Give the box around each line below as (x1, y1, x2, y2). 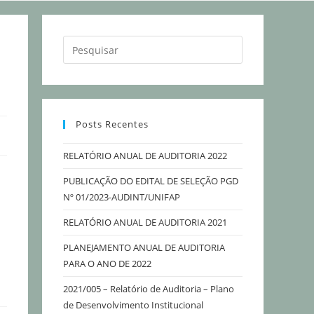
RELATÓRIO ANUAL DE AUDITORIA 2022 (63, 149, 227, 163)
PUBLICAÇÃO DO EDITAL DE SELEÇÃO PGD (63, 175, 238, 188)
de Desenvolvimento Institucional (63, 299, 203, 312)
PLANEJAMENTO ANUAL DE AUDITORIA (63, 241, 225, 254)
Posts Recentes (76, 118, 149, 131)
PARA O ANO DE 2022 (63, 257, 151, 271)
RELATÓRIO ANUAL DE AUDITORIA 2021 (63, 216, 227, 229)
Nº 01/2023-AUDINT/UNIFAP (63, 191, 180, 204)
